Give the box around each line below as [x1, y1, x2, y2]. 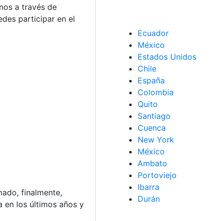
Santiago [138, 111, 171, 121]
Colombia [138, 87, 174, 97]
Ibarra [138, 182, 159, 192]
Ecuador [138, 28, 169, 38]
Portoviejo [138, 170, 177, 180]
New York [138, 135, 174, 145]
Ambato [138, 158, 167, 168]
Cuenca [138, 123, 166, 133]
